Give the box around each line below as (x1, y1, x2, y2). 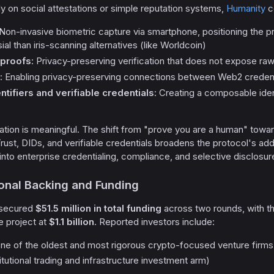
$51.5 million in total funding (35, 202, 161, 214)
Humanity (226, 2, 265, 15)
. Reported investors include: (94, 215, 215, 228)
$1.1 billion (49, 215, 94, 228)
